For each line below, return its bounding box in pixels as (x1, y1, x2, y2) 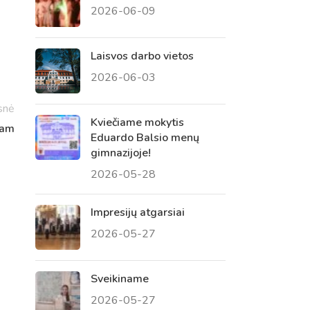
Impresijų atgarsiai (90, 204, 185, 220)
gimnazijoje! (90, 145, 151, 161)
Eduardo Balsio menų (90, 129, 199, 145)
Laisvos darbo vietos (90, 48, 194, 64)
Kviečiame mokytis (90, 114, 184, 130)
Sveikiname (90, 271, 149, 286)
